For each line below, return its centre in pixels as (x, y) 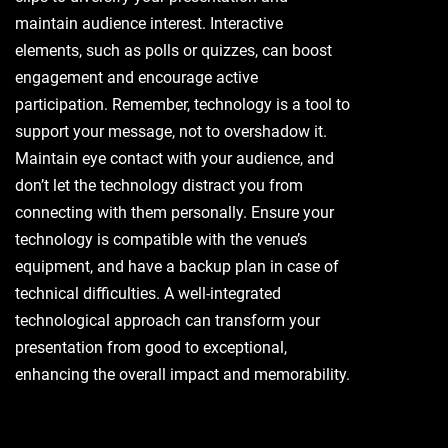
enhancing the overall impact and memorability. (182, 374)
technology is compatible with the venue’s (161, 239)
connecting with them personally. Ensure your (174, 212)
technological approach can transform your (167, 320)
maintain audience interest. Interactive (149, 23)
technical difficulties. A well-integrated (148, 293)
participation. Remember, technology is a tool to (182, 104)
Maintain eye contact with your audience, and (174, 158)
